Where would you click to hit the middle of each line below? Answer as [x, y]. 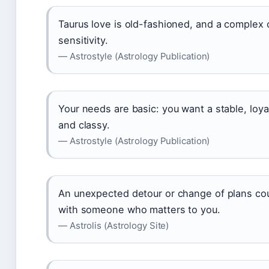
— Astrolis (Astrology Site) [114, 225]
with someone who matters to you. [139, 209]
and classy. [84, 125]
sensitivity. [83, 40]
